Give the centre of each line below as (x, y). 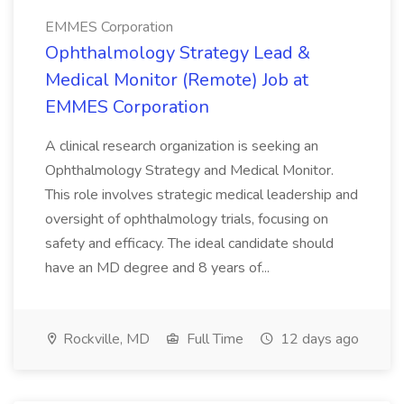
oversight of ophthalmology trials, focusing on (187, 219)
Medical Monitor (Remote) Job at (177, 80)
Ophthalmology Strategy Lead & (178, 53)
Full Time (213, 339)
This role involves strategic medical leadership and (202, 195)
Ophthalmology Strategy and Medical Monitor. (189, 170)
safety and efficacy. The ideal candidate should (189, 243)
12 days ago (318, 339)
